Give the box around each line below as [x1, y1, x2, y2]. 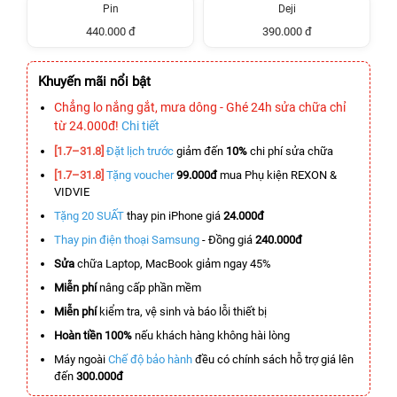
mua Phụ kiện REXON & [217, 168, 337, 182]
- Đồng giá [199, 233, 255, 246]
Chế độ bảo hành [108, 353, 192, 366]
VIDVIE [54, 185, 90, 198]
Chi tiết [121, 119, 160, 133]
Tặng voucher [106, 168, 174, 182]
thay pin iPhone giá [124, 209, 223, 222]
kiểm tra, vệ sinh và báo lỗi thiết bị [97, 305, 267, 318]
